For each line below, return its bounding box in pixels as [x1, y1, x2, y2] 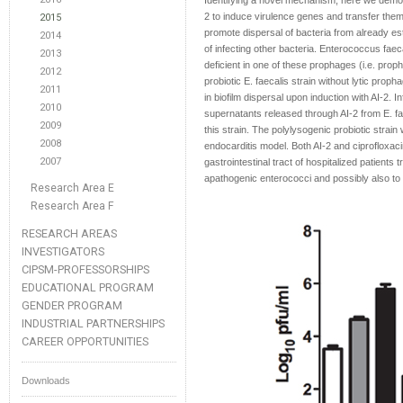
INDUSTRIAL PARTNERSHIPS [22, 317, 165, 330]
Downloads [22, 375, 70, 386]
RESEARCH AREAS [22, 227, 117, 240]
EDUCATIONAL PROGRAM [22, 281, 154, 294]
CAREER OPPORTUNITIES [22, 335, 148, 348]
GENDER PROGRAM [22, 299, 122, 312]
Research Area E [31, 182, 114, 194]
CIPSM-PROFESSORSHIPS [22, 263, 149, 276]
